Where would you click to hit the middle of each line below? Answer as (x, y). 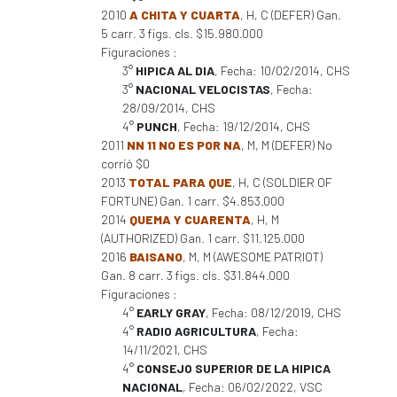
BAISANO (156, 257)
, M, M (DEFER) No (287, 145)
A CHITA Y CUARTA (185, 15)
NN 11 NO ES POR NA (184, 145)
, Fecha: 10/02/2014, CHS (282, 70)
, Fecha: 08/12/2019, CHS (273, 312)
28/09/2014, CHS (169, 108)
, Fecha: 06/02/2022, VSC (253, 387)
